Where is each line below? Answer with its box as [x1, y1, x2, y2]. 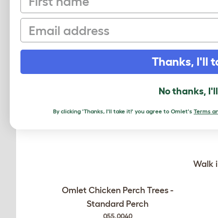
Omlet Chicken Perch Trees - [62, 185, 173, 195]
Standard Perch [87, 199, 148, 209]
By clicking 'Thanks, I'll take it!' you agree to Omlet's [53, 108, 194, 114]
